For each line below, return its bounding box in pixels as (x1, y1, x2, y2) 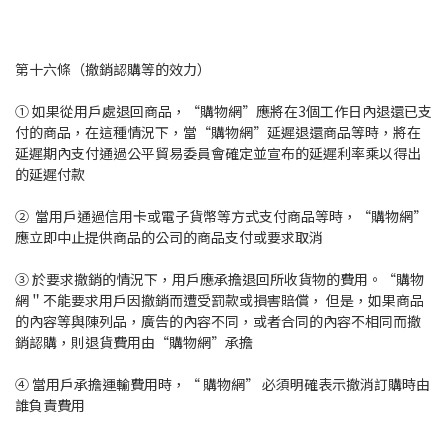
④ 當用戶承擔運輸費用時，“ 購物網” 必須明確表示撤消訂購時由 (15, 374, 430, 395)
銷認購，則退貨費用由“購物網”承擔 (15, 332, 253, 353)
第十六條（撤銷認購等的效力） (15, 59, 211, 80)
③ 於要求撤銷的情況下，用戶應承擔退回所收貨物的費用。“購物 (15, 269, 424, 290)
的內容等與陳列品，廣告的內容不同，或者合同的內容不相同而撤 (15, 311, 421, 332)
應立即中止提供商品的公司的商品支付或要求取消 (15, 227, 326, 248)
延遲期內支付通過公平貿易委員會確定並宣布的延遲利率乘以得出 (15, 143, 421, 164)
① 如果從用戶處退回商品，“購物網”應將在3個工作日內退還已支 (15, 101, 432, 122)
